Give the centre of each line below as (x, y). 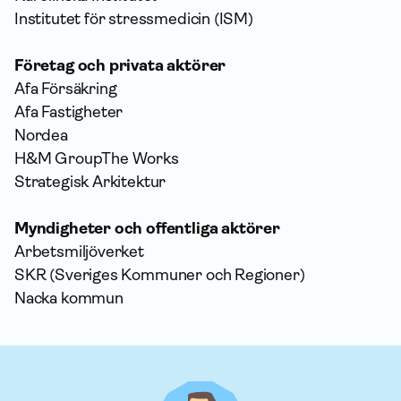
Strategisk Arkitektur (90, 181)
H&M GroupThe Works (97, 158)
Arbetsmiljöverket (79, 251)
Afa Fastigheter (69, 111)
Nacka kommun (69, 298)
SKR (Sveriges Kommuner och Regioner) (160, 274)
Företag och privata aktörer (120, 65)
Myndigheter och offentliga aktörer (147, 228)
